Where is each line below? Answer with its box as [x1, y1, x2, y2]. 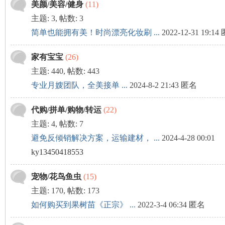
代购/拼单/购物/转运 [31, 105, 101, 114]
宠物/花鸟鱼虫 [31, 172, 81, 181]
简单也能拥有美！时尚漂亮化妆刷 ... [31, 28, 160, 37]
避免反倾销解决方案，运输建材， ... [31, 134, 160, 142]
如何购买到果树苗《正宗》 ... [31, 200, 136, 209]
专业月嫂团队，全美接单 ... [31, 81, 128, 89]
